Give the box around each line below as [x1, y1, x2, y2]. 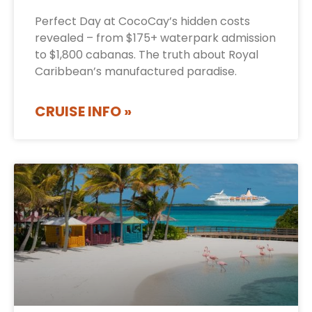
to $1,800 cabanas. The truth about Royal [35, 47, 258, 63]
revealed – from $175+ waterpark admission [35, 30, 276, 47]
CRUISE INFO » [35, 102, 132, 122]
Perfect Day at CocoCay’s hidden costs [35, 13, 250, 30]
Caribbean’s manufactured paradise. [35, 63, 237, 80]
